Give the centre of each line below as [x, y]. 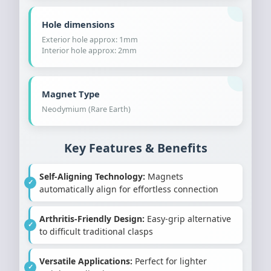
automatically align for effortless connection [129, 189]
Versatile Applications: [86, 261]
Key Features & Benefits [135, 148]
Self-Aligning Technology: [92, 176]
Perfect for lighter [170, 261]
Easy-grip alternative [188, 218]
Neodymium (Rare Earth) [86, 109]
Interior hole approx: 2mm [89, 50]
